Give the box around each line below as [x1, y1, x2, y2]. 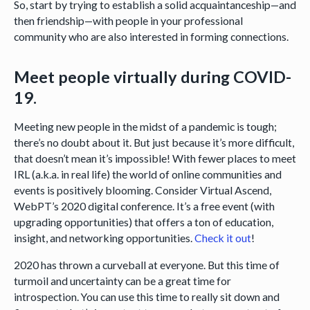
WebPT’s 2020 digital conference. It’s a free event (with [13, 199, 275, 213]
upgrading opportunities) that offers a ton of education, [13, 215, 273, 229]
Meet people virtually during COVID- [13, 66, 291, 86]
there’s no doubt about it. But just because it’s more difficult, [13, 136, 294, 149]
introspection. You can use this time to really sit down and [13, 290, 280, 304]
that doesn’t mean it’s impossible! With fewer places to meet [13, 152, 296, 165]
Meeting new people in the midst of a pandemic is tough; [13, 120, 277, 134]
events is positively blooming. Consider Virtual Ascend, [13, 183, 271, 197]
